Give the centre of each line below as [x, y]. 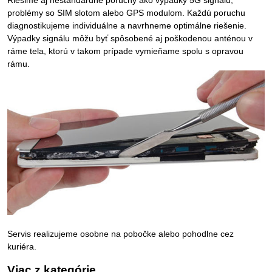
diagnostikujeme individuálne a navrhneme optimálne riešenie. [127, 26]
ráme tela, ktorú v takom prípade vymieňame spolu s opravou [125, 51]
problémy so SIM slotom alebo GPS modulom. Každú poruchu [126, 13]
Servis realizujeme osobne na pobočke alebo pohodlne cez [121, 234]
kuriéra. [22, 247]
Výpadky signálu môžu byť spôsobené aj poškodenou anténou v [130, 39]
